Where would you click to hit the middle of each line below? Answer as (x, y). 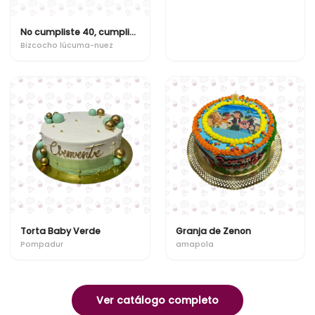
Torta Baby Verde (60, 231)
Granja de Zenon (213, 231)
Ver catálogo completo (157, 300)
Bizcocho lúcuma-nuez (67, 45)
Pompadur (42, 244)
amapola (194, 244)
